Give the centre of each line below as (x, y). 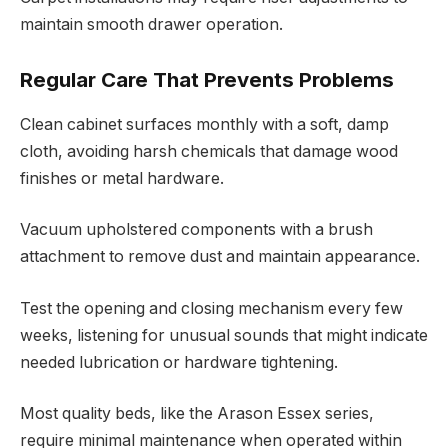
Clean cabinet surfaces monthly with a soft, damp (204, 124)
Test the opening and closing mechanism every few (211, 308)
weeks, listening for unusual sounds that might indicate (224, 335)
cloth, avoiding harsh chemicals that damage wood (209, 151)
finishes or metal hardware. (122, 178)
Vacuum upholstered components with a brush (196, 230)
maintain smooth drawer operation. (151, 24)
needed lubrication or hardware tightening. (179, 362)
